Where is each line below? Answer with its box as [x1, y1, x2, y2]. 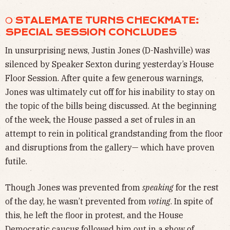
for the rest [174, 182, 219, 193]
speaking [142, 182, 174, 193]
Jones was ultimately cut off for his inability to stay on [5, 87, 215, 98]
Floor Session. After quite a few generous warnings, [5, 73, 203, 84]
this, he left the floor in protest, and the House [5, 210, 183, 221]
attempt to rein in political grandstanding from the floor [5, 128, 223, 139]
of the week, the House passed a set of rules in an [5, 114, 196, 125]
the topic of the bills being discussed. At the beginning [5, 101, 217, 111]
